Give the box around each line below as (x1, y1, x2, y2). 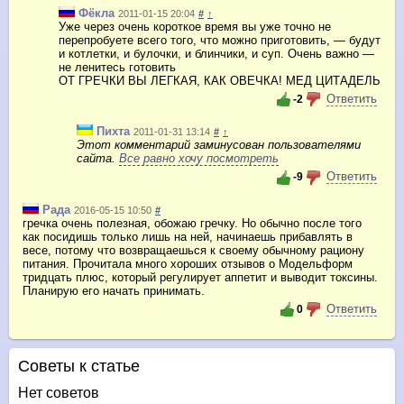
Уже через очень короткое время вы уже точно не (59, 19, 331, 33)
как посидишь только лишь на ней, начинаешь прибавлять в (23, 229, 353, 243)
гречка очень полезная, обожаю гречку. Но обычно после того (23, 216, 362, 230)
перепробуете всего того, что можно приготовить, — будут (59, 32, 381, 47)
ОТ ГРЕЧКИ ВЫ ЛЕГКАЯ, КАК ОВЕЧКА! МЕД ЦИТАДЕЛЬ (59, 73, 381, 87)
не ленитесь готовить (59, 60, 176, 74)
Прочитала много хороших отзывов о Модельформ (73, 256, 353, 271)
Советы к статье (18, 357, 140, 376)
